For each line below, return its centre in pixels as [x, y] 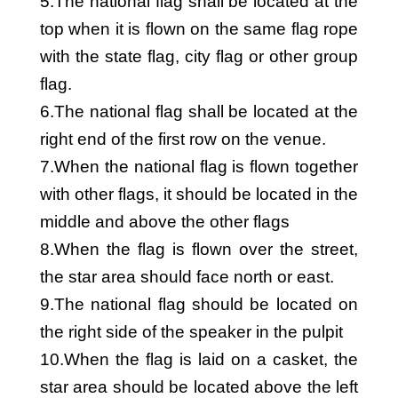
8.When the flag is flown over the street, [199, 249]
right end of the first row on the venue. [183, 139]
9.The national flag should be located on [199, 304]
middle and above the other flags [165, 222]
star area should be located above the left [199, 387]
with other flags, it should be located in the [199, 194]
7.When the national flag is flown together [199, 167]
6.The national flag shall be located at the [199, 111]
